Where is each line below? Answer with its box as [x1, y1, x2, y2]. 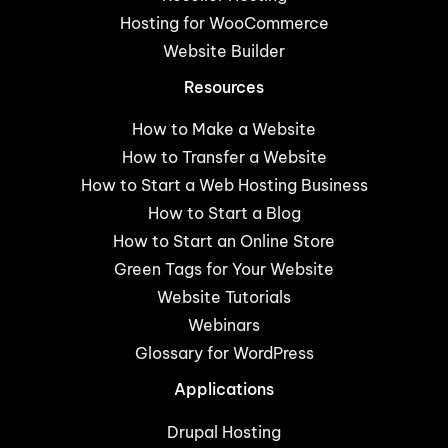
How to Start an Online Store [113, 231, 335, 252]
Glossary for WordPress [134, 343, 314, 364]
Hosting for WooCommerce [119, 12, 329, 33]
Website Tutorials [157, 287, 291, 308]
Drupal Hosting [167, 421, 281, 442]
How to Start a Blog [147, 203, 301, 224]
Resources [184, 76, 264, 97]
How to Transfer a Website [121, 147, 327, 168]
